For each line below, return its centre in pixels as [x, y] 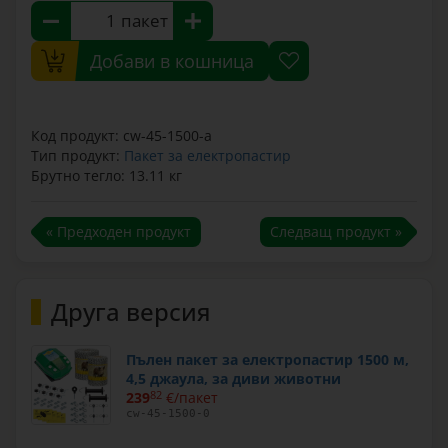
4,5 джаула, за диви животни [233, 378]
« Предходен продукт [118, 231]
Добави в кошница [172, 61]
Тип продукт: [77, 155]
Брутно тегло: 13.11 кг [106, 175]
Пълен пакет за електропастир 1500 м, [267, 359]
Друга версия [131, 311]
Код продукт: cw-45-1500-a [121, 135]
